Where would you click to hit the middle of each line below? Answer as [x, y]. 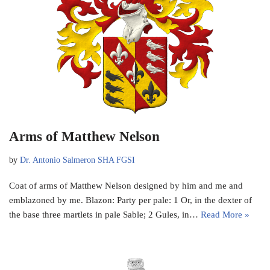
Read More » [225, 214]
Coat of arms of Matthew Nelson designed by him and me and [126, 185]
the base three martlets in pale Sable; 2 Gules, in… [105, 214]
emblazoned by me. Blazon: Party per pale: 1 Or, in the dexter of [130, 200]
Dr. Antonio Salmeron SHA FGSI [77, 160]
